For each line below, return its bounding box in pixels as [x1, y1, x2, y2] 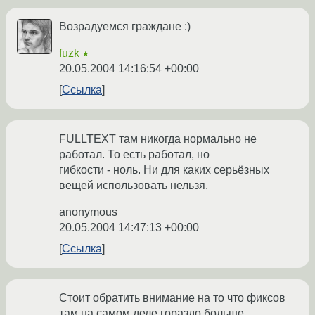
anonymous [59, 206, 117, 219]
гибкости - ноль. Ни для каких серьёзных [59, 164, 269, 176]
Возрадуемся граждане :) [59, 20, 191, 33]
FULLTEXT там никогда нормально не [59, 133, 257, 146]
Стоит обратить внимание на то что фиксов [59, 292, 285, 304]
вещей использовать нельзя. [59, 179, 208, 192]
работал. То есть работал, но [59, 148, 210, 161]
